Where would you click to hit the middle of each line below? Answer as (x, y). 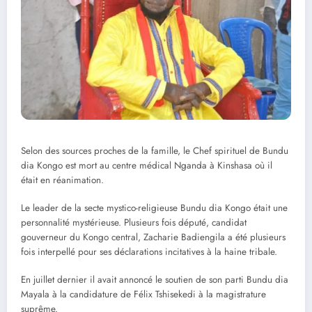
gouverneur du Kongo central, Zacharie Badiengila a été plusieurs (153, 237)
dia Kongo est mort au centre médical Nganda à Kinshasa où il (147, 165)
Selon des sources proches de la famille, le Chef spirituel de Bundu (155, 150)
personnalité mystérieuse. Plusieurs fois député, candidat (134, 223)
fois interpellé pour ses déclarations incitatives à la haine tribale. (149, 252)
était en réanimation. (62, 180)
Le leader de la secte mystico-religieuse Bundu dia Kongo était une (154, 208)
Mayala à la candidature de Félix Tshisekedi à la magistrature (143, 295)
